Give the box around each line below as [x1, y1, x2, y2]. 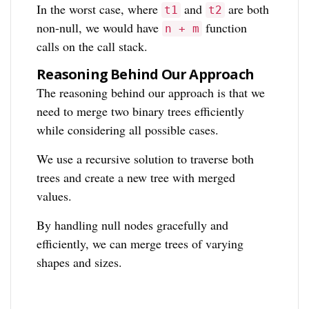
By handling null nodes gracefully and [37, 216, 229, 233]
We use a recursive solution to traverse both [37, 150, 255, 167]
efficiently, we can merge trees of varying [37, 235, 244, 252]
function [202, 19, 248, 36]
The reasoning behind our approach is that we [37, 83, 266, 101]
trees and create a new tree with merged [37, 168, 236, 186]
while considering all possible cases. [37, 121, 219, 138]
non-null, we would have [37, 19, 163, 36]
